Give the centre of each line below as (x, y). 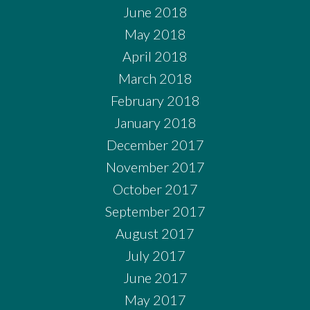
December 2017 (155, 144)
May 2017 (155, 299)
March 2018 (155, 78)
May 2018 (155, 34)
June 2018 (155, 11)
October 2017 (155, 189)
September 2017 (155, 211)
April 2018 (155, 56)
